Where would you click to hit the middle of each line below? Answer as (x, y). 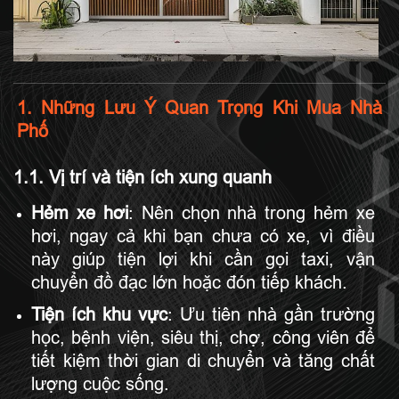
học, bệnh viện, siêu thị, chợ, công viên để (203, 337)
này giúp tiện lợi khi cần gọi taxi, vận (203, 259)
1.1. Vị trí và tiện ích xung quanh (142, 177)
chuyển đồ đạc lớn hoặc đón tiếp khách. (189, 282)
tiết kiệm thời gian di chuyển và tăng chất (203, 360)
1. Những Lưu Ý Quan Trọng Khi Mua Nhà (199, 108)
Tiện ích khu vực (99, 314)
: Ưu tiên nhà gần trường (271, 314)
